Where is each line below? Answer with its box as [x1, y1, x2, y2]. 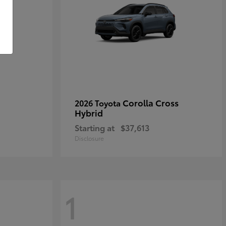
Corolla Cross [123, 96, 179, 109]
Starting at [75, 122, 115, 134]
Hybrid [75, 106, 103, 119]
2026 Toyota [75, 97, 123, 109]
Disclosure [75, 134, 104, 143]
